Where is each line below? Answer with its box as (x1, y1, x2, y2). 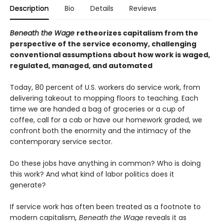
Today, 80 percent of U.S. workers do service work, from (10, 82, 200, 93)
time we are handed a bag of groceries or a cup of (10, 104, 185, 114)
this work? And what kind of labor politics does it (10, 169, 174, 180)
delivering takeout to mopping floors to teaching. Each (10, 93, 198, 104)
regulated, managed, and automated (10, 61, 152, 71)
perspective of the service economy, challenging (10, 39, 196, 49)
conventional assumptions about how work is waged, (10, 50, 210, 60)
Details (90, 3, 113, 14)
